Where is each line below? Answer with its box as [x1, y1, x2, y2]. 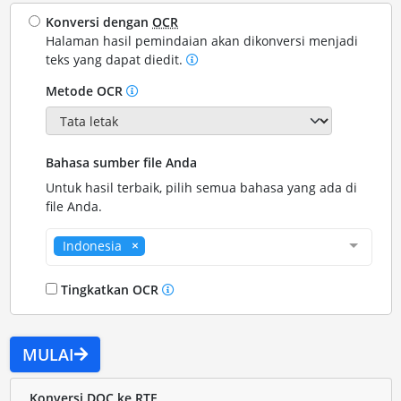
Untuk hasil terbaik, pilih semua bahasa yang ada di [46, 179, 358, 197]
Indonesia [63, 237, 123, 255]
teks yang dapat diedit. [46, 51, 187, 68]
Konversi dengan [46, 13, 153, 30]
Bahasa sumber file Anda [46, 154, 198, 172]
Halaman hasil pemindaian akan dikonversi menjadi [46, 32, 359, 49]
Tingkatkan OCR [57, 281, 163, 299]
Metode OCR [46, 82, 127, 99]
